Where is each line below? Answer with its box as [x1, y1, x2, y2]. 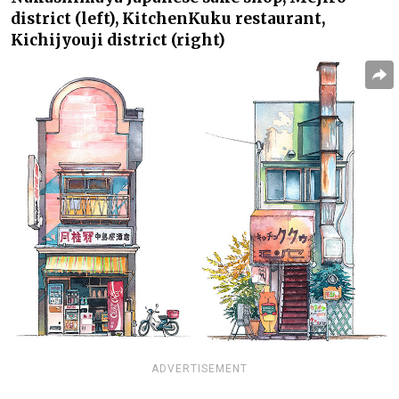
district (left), [11, 8, 122, 28]
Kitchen [122, 8, 188, 28]
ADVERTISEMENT [151, 362, 248, 375]
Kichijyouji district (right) [11, 29, 225, 50]
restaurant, [232, 8, 325, 28]
